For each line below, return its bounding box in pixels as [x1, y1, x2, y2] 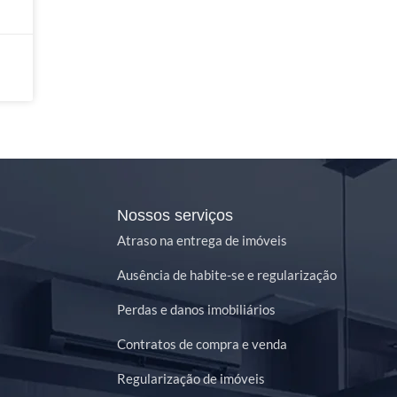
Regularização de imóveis [117, 370, 265, 387]
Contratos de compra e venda [117, 336, 287, 353]
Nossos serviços [117, 206, 233, 225]
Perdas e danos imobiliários [117, 301, 276, 318]
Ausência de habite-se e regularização [117, 267, 337, 284]
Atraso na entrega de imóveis [117, 232, 287, 249]
